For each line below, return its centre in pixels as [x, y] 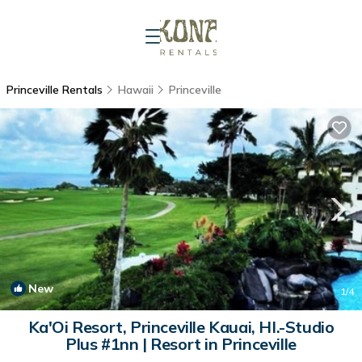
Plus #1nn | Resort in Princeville [181, 344]
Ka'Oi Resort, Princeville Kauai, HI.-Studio [181, 327]
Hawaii [136, 90]
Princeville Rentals [56, 90]
